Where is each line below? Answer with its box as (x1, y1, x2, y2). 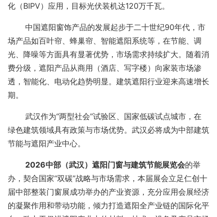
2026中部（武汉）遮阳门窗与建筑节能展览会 (25, 160, 186, 170)
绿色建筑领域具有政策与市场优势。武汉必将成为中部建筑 (8, 125, 209, 135)
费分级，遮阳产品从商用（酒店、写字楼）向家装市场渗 (8, 63, 201, 73)
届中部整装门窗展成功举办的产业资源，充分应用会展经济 (8, 187, 209, 197)
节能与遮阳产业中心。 (8, 139, 85, 148)
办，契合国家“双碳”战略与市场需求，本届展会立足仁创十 (8, 173, 207, 183)
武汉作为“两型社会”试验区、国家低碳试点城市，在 (25, 111, 202, 121)
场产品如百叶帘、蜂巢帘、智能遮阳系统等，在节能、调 (8, 36, 201, 46)
